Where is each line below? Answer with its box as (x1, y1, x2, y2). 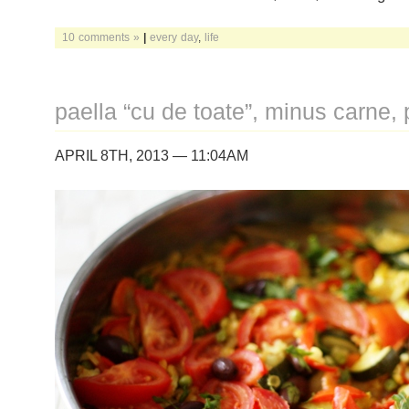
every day (150, 31, 198, 43)
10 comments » (62, 31, 140, 43)
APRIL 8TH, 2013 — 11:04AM (55, 148, 248, 163)
